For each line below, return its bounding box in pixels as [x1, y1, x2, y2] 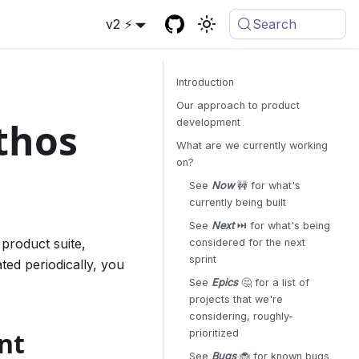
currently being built [189, 196, 286, 208]
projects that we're [189, 293, 283, 305]
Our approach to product [176, 99, 300, 111]
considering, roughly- [189, 310, 293, 322]
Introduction [176, 76, 234, 88]
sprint [189, 253, 216, 265]
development [176, 116, 240, 128]
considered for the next [189, 236, 305, 248]
